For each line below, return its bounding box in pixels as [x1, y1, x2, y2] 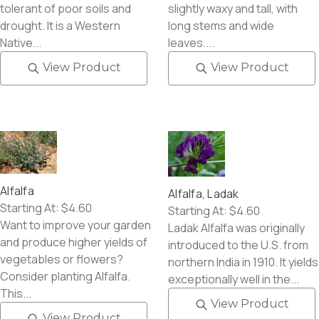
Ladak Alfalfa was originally [168, 220, 305, 236]
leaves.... [168, 34, 214, 51]
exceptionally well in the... [168, 271, 299, 288]
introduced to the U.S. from [168, 237, 308, 253]
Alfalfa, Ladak [168, 186, 239, 202]
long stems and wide [168, 17, 274, 33]
